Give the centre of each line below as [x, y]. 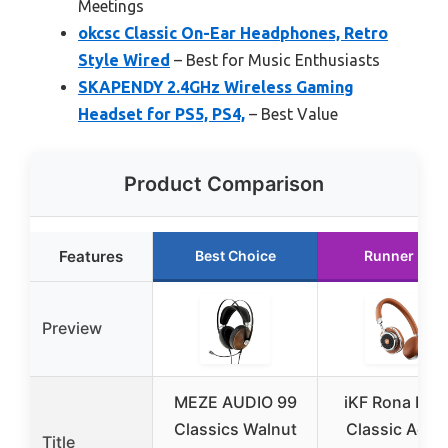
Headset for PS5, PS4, [161, 114]
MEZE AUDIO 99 [235, 402]
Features [91, 256]
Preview [72, 328]
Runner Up [400, 255]
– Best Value [291, 114]
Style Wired [124, 60]
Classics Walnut [235, 429]
